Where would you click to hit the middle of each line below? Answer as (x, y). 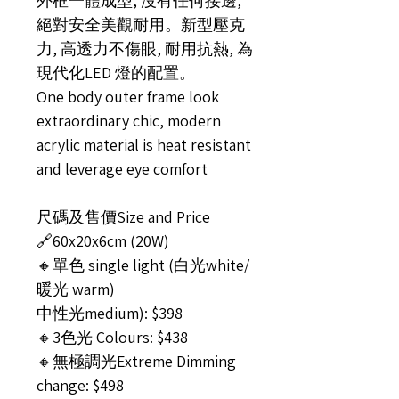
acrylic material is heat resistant (144, 145)
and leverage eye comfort (122, 169)
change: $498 (80, 385)
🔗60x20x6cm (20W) (103, 241)
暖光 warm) (76, 289)
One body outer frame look (128, 97)
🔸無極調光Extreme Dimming (136, 361)
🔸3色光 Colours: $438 (112, 337)
